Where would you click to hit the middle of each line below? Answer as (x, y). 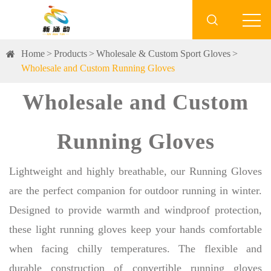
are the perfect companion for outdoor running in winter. (135, 191)
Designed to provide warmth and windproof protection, (135, 210)
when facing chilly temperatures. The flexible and (135, 249)
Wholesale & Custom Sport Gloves (163, 54)
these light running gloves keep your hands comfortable (135, 229)
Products (70, 54)
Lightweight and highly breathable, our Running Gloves (135, 171)
